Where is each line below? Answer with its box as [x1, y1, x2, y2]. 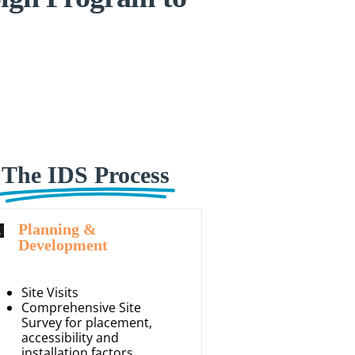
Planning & [18, 219, 97, 238]
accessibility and [21, 328, 120, 346]
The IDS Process [2, 161, 170, 188]
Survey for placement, [21, 313, 153, 331]
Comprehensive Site [21, 298, 142, 316]
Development [18, 235, 109, 254]
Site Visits [21, 283, 79, 301]
